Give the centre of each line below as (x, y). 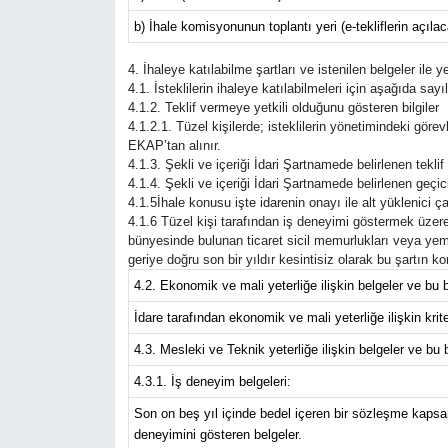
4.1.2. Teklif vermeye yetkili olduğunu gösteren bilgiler (283, 108)
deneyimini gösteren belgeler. (217, 435)
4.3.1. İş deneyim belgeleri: (212, 382)
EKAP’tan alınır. (174, 146)
